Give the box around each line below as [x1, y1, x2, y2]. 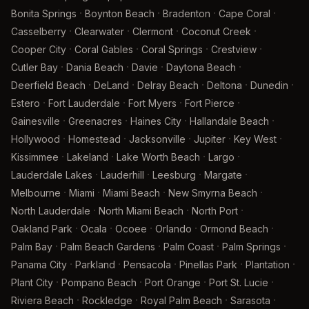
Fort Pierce [185, 97, 235, 109]
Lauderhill [101, 169, 144, 181]
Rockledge [82, 295, 132, 306]
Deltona [207, 79, 242, 91]
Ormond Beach [200, 223, 268, 235]
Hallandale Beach [190, 115, 269, 127]
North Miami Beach [99, 205, 183, 217]
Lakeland [67, 151, 108, 163]
